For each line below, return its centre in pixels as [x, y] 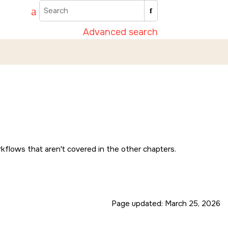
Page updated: [138, 204]
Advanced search [121, 32]
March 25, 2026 [193, 204]
